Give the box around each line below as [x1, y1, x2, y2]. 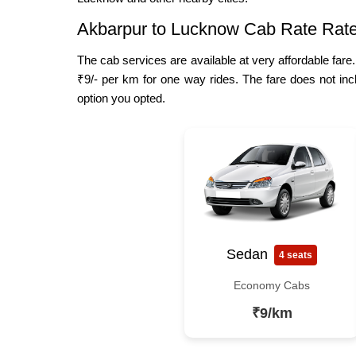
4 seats [279, 249, 312, 261]
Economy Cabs [234, 278, 310, 292]
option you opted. [77, 91, 165, 105]
